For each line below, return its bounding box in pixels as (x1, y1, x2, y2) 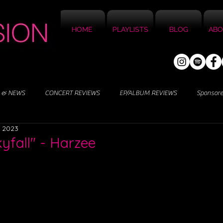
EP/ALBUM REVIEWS (119, 89, 177, 97)
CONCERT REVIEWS (45, 89, 100, 97)
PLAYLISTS (112, 25, 148, 33)
